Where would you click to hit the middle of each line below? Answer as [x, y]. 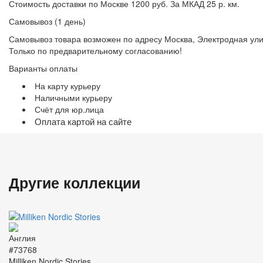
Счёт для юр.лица [69, 109]
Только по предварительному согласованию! [95, 51]
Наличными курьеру [73, 98]
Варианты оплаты [43, 68]
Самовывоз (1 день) [47, 21]
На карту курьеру [68, 86]
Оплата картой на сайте [83, 122]
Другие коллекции [75, 183]
